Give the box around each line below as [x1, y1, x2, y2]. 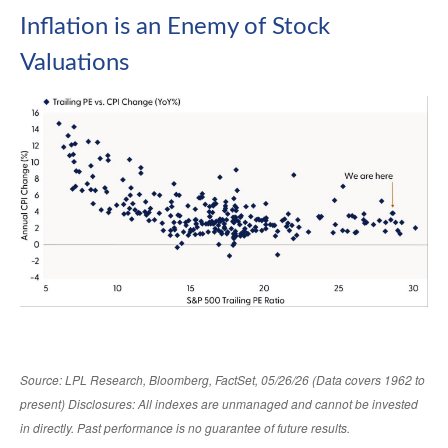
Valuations [20, 51, 129, 76]
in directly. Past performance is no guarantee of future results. [20, 419, 350, 437]
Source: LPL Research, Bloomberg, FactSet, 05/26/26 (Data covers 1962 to [20, 371, 425, 389]
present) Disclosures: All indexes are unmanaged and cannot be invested [20, 395, 418, 413]
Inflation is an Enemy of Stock [20, 15, 330, 40]
